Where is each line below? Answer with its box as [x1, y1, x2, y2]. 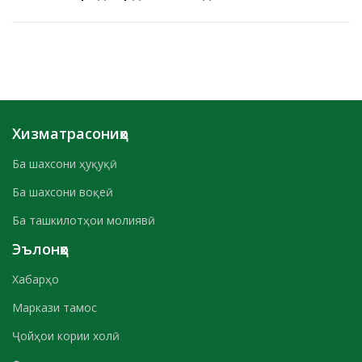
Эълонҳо [12, 239, 69, 259]
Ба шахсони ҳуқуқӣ [12, 156, 110, 171]
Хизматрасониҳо [12, 124, 128, 143]
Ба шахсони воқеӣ [12, 184, 106, 200]
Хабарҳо [12, 271, 59, 287]
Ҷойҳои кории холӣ [12, 328, 112, 343]
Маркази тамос [12, 300, 97, 315]
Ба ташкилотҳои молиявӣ [12, 213, 148, 228]
